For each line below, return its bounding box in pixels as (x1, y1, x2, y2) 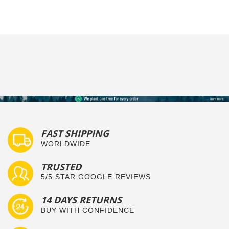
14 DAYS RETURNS (41, 194, 122, 207)
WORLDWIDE (41, 140, 90, 148)
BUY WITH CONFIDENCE (41, 206, 134, 214)
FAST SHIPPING (41, 127, 109, 140)
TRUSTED (41, 161, 81, 173)
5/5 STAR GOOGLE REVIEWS (41, 173, 151, 181)
